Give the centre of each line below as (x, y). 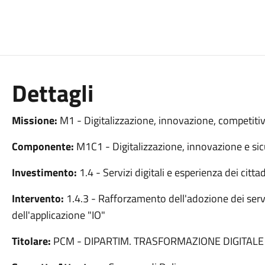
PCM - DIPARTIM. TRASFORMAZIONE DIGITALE (157, 241)
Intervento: (38, 198)
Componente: (43, 146)
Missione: (34, 120)
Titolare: (31, 241)
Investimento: (44, 172)
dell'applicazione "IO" (58, 215)
